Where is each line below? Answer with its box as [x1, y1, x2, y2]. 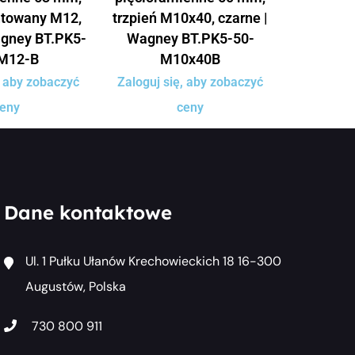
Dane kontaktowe [3, 200, 172, 224]
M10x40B [160, 50, 220, 67]
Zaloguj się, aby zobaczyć [117, 74, 263, 90]
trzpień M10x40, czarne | [113, 9, 268, 26]
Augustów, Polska [25, 277, 126, 295]
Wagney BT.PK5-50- [126, 29, 254, 47]
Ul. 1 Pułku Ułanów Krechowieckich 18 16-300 [25, 252, 281, 269]
